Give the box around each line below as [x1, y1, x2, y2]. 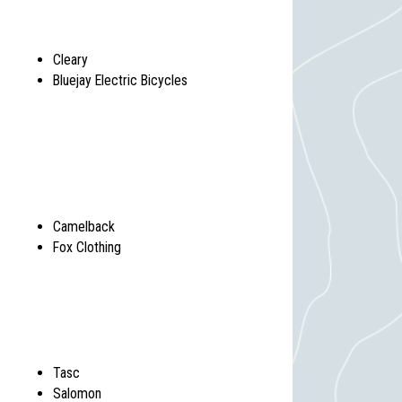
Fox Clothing [53, 239, 122, 257]
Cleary [53, 51, 89, 69]
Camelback [53, 218, 116, 236]
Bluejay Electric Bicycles [53, 72, 188, 90]
